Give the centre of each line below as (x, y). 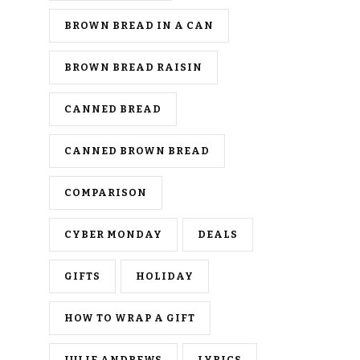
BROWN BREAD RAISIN (133, 67)
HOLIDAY (165, 276)
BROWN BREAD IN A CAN (139, 25)
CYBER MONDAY (113, 234)
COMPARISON (106, 192)
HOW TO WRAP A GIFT (130, 317)
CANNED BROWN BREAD (137, 150)
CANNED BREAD (113, 108)
